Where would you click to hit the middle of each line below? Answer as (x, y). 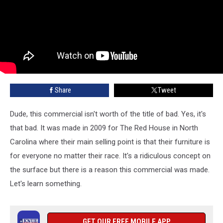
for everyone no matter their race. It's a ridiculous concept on (110, 156)
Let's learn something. (46, 183)
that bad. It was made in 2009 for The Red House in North (104, 128)
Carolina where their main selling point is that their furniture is (110, 142)
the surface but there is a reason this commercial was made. (110, 169)
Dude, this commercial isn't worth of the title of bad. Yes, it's (108, 114)
